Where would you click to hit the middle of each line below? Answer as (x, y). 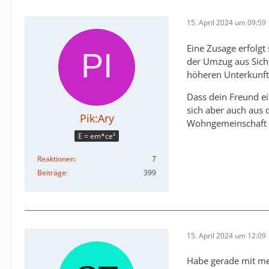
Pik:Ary (97, 118)
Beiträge (52, 173)
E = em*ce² (97, 136)
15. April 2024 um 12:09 (226, 235)
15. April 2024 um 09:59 (226, 23)
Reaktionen (56, 159)
